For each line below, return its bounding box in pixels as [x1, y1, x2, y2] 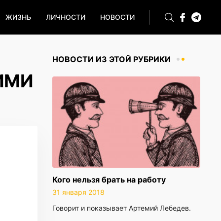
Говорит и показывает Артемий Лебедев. [52, 204, 191, 212]
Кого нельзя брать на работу [52, 175, 166, 184]
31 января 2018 [52, 188, 105, 196]
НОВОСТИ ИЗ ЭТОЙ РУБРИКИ [52, 54, 171, 64]
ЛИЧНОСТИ [46, 13, 85, 21]
